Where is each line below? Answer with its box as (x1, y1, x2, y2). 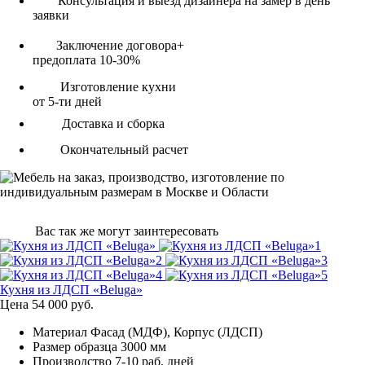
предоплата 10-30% (33, 52, 140, 67)
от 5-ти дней (33, 94, 102, 108)
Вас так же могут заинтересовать (35, 223, 218, 238)
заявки (33, 7, 69, 22)
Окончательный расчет (57, 142, 188, 156)
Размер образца (33, 339, 117, 354)
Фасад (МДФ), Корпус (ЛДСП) (90, 324, 262, 339)
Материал (33, 324, 87, 339)
